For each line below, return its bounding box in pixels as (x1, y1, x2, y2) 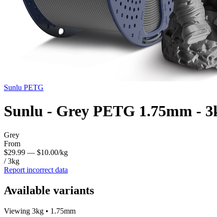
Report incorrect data (4, 165, 68, 174)
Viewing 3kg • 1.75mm (4, 206, 76, 215)
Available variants (4, 184, 94, 197)
